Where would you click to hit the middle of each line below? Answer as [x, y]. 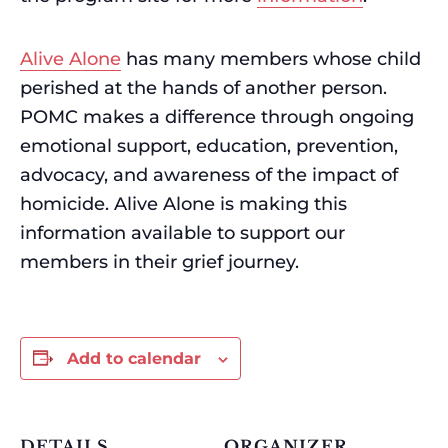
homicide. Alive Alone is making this [183, 204]
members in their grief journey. [159, 262]
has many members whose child [271, 59]
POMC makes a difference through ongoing [217, 117]
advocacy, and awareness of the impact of [209, 175]
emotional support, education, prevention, [209, 146]
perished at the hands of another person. [203, 88]
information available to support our [182, 233]
